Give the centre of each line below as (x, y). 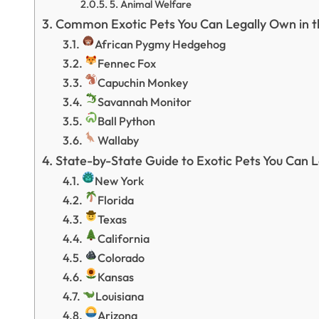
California (124, 239)
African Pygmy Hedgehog (161, 44)
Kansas (116, 277)
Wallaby (119, 140)
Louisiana (120, 296)
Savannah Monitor (145, 102)
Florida (116, 200)
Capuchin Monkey (143, 83)
